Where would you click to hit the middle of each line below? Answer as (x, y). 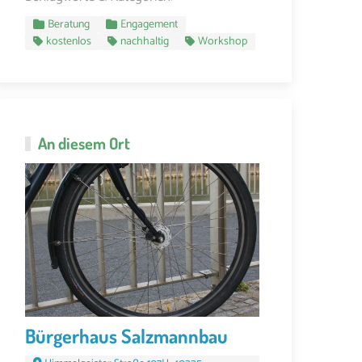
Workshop (223, 41)
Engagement (149, 24)
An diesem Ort (84, 143)
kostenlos (69, 41)
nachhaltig (145, 41)
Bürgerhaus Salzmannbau (126, 335)
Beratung (69, 24)
